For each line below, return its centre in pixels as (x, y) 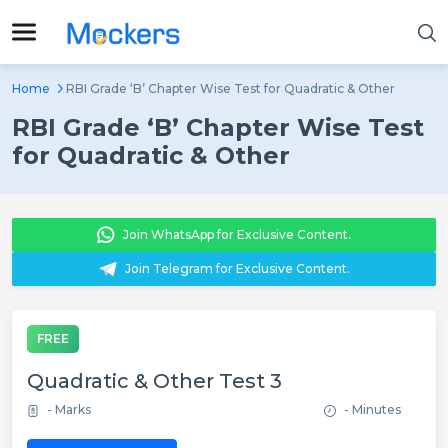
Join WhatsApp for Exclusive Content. (237, 234)
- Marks (69, 409)
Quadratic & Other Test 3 (154, 381)
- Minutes (372, 409)
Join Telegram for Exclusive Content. (237, 268)
